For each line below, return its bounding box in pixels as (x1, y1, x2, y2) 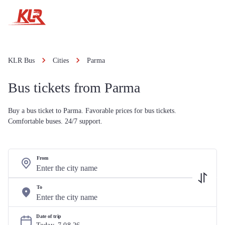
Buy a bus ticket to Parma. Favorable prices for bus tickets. (8, 107, 176, 115)
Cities (53, 57, 69, 64)
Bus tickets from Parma (8, 80, 140, 95)
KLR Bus (8, 57, 35, 64)
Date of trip (36, 213, 62, 219)
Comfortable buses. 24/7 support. (8, 118, 102, 125)
